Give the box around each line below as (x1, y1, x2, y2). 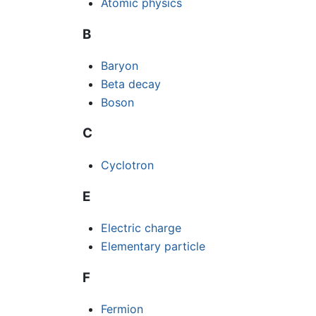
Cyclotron (100, 157, 154, 172)
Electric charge (100, 221, 181, 236)
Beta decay (100, 76, 161, 91)
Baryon (100, 59, 138, 73)
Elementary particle (100, 239, 205, 253)
